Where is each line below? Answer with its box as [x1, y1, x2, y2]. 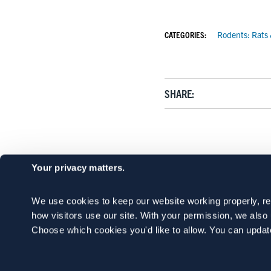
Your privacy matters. [31, 162, 125, 173]
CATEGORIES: [165, 28, 206, 40]
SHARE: [165, 87, 194, 101]
